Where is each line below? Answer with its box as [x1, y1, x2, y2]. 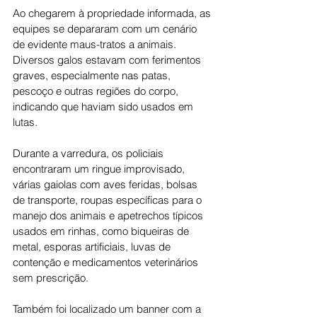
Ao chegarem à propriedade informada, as [13, 6, 214, 20]
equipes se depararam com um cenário [13, 22, 200, 35]
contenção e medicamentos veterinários [13, 255, 201, 269]
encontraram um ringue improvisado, [13, 162, 188, 175]
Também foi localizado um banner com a [13, 302, 204, 316]
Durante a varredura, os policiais [13, 146, 166, 160]
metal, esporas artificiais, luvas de [13, 240, 173, 253]
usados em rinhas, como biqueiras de [13, 224, 192, 238]
